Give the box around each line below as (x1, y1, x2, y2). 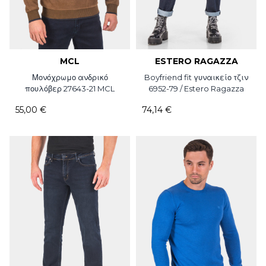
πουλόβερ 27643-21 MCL (25, 83, 115, 93)
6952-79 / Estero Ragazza (148, 83, 244, 93)
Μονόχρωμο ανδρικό (31, 72, 108, 82)
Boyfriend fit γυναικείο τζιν (144, 72, 248, 82)
